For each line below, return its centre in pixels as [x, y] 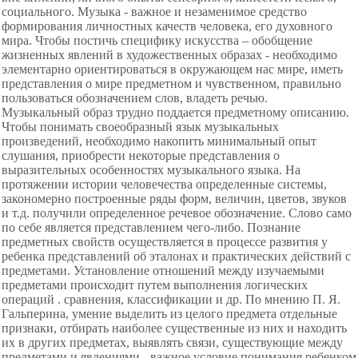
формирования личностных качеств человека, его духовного [167, 26]
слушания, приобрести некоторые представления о [141, 155]
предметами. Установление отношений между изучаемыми [163, 270]
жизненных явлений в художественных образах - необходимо [169, 55]
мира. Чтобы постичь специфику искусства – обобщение [157, 40]
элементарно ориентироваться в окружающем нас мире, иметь [172, 69]
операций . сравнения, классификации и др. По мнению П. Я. [171, 299]
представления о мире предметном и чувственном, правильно [171, 84]
